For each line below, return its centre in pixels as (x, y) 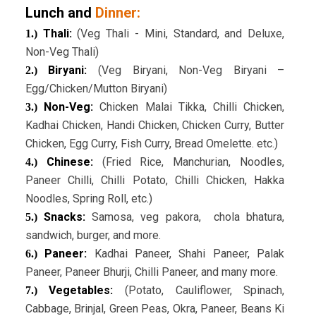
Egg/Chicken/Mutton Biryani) (96, 89)
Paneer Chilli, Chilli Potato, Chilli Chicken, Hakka (155, 181)
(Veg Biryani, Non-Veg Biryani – (191, 71)
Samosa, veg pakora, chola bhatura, (188, 217)
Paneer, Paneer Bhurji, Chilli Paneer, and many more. (151, 272)
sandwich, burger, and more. (93, 236)
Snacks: (61, 217)
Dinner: (117, 13)
